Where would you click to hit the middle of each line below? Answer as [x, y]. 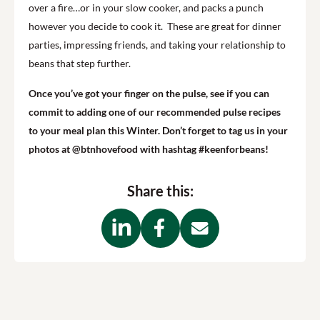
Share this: [160, 190]
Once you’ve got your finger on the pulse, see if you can [149, 93]
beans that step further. [80, 63]
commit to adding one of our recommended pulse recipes [155, 111]
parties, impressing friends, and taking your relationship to [157, 44]
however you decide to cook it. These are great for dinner [155, 26]
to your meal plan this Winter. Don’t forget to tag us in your [158, 130]
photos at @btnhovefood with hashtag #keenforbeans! [149, 149]
